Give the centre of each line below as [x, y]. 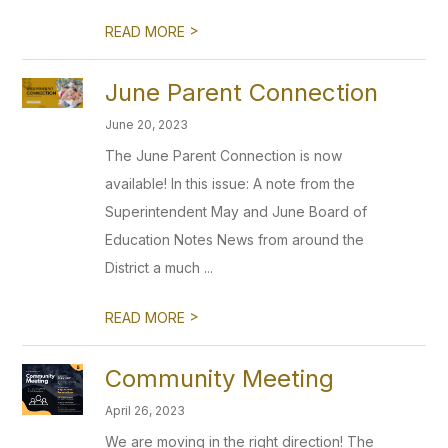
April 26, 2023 [145, 410]
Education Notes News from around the [235, 239]
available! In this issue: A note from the [230, 183]
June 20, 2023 [147, 124]
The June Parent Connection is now [224, 155]
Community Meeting [220, 378]
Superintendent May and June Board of [236, 211]
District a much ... [159, 267]
